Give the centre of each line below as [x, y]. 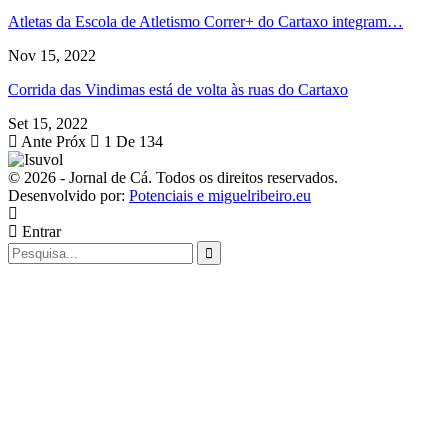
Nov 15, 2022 [52, 55]
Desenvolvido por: [68, 195]
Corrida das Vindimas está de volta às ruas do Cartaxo [178, 89]
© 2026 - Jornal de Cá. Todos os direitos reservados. [173, 177]
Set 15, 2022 [48, 123]
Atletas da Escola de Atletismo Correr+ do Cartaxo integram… [205, 21]
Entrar [39, 231]
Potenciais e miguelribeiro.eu [220, 195]
